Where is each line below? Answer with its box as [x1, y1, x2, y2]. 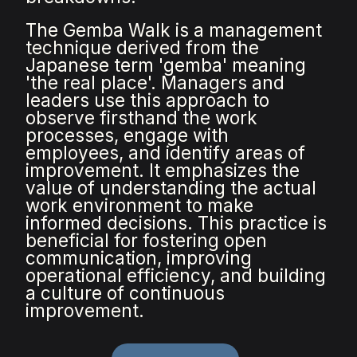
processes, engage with [25, 124, 229, 147]
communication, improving [25, 247, 253, 269]
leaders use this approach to [25, 89, 270, 112]
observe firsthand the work [25, 107, 258, 129]
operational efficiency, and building [25, 265, 327, 287]
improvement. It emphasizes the [25, 159, 300, 182]
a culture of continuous [25, 282, 226, 304]
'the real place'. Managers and [25, 72, 285, 94]
